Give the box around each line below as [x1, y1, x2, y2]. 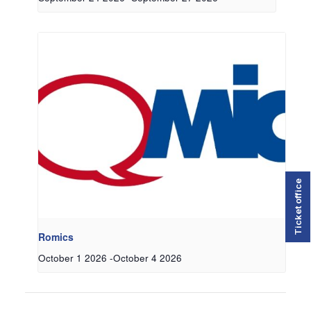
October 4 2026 [113, 251, 182, 264]
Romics [38, 229, 74, 244]
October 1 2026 [38, 251, 107, 264]
